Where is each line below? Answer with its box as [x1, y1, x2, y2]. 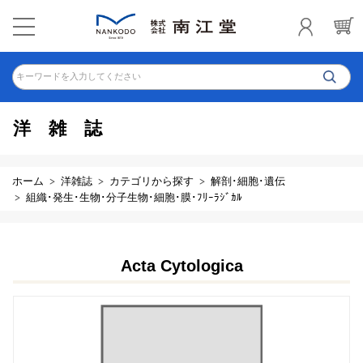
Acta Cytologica [120, 257, 243, 275]
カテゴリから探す [109, 175, 194, 187]
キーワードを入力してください [16, 71, 141, 81]
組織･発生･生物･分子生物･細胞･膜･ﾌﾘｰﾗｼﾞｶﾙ [26, 191, 242, 203]
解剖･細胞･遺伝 [211, 175, 285, 187]
